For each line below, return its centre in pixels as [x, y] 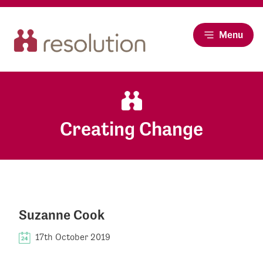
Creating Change [131, 129]
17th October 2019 [73, 237]
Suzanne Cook [62, 215]
